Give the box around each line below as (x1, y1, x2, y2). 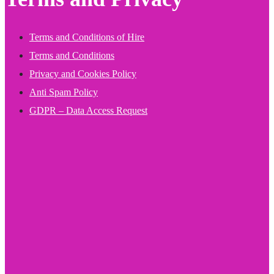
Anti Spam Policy (29, 86, 98, 97)
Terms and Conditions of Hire (29, 31, 144, 42)
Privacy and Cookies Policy (29, 68, 136, 79)
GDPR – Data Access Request (29, 105, 147, 116)
